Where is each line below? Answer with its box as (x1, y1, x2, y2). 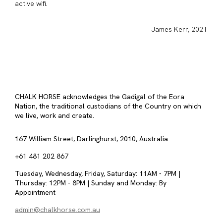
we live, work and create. (15, 111, 94, 120)
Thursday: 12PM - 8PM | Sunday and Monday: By (15, 178, 166, 187)
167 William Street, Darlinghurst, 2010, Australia (15, 134, 168, 143)
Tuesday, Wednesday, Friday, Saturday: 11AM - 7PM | (15, 169, 180, 178)
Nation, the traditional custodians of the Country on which (15, 102, 201, 111)
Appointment (15, 188, 55, 197)
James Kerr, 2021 (152, 24, 207, 34)
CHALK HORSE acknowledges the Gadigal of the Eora (15, 92, 184, 101)
